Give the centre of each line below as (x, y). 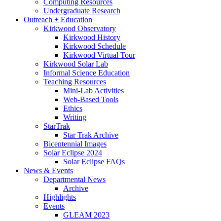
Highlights (60, 197)
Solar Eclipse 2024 (73, 153)
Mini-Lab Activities (93, 91)
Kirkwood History (92, 37)
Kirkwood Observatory (80, 29)
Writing (75, 117)
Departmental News (74, 180)
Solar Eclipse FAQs (94, 162)
